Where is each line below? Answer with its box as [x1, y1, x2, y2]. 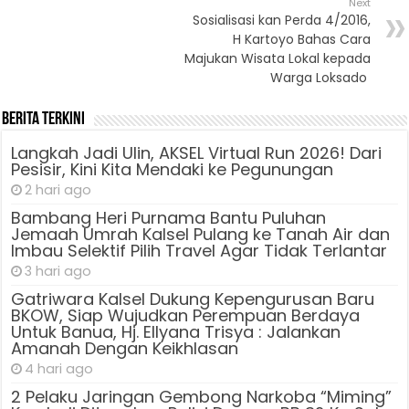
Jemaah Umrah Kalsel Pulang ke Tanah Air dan [11, 222, 391, 246]
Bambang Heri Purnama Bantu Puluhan [11, 205, 327, 229]
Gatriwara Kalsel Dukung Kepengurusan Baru [11, 287, 375, 310]
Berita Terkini [2, 110, 86, 129]
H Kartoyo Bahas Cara [232, 29, 371, 48]
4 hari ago [25, 359, 94, 378]
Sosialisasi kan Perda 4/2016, [192, 10, 371, 29]
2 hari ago [25, 180, 92, 199]
